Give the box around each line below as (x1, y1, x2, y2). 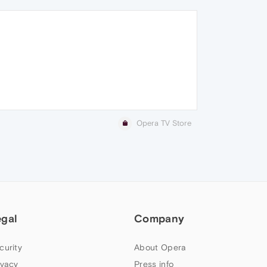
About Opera (134, 243, 187, 253)
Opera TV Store (136, 119, 191, 128)
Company (134, 212, 185, 225)
